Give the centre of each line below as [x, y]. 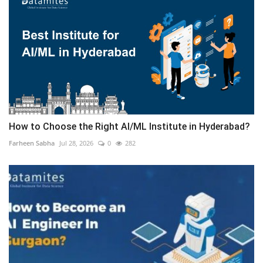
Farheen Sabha [32, 143]
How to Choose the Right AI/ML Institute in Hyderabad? [129, 127]
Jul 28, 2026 [76, 143]
